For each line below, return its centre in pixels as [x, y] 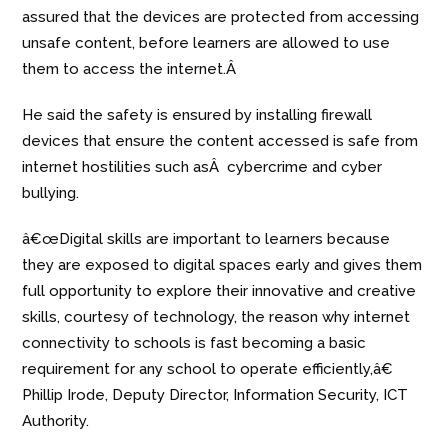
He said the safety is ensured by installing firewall [197, 115]
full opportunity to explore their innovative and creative [219, 291]
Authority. [56, 421]
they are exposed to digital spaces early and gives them [222, 265]
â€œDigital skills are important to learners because [206, 239]
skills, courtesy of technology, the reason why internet [216, 317]
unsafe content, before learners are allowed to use [206, 43]
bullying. [51, 193]
